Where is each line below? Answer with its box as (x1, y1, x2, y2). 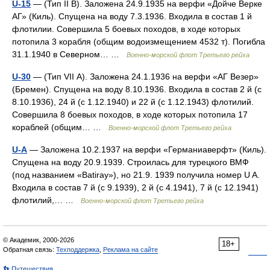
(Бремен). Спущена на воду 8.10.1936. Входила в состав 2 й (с (12, 84, 262, 94)
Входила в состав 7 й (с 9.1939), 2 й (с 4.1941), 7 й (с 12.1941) (12, 183, 259, 192)
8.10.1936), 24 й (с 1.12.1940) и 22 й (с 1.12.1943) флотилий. (12, 97, 254, 107)
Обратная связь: (3, 246, 56, 253)
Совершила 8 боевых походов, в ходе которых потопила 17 (12, 110, 248, 119)
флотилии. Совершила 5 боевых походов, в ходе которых (12, 24, 240, 34)
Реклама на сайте (103, 246, 158, 253)
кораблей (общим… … (12, 122, 108, 132)
